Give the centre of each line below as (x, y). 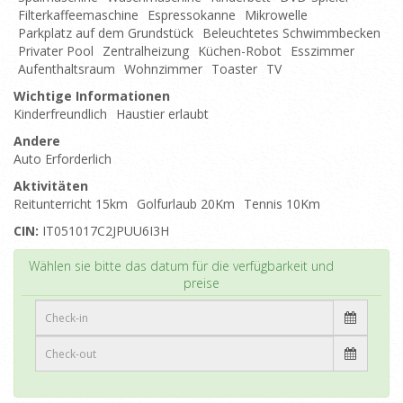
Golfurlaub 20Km (186, 204)
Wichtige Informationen (92, 96)
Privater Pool (56, 51)
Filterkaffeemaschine (78, 15)
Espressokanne (192, 15)
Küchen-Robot (240, 51)
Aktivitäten (51, 186)
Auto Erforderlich (63, 159)
